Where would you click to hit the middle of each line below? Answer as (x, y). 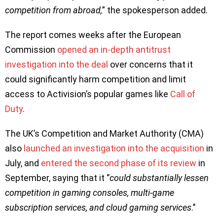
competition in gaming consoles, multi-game (90, 192)
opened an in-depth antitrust (114, 49)
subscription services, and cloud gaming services (98, 207)
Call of (183, 94)
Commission (31, 49)
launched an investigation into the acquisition (114, 148)
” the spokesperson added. (155, 10)
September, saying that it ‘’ (57, 178)
